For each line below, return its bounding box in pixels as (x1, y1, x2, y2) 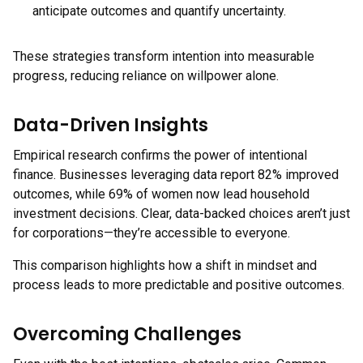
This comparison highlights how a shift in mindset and (13, 258, 317, 273)
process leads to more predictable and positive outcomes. (13, 277, 344, 293)
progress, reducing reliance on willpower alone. (13, 68, 279, 83)
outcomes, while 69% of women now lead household (13, 186, 310, 202)
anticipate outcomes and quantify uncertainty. (32, 3, 286, 19)
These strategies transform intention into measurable (13, 49, 314, 64)
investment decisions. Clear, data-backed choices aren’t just (13, 206, 350, 221)
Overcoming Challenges (13, 322, 241, 347)
